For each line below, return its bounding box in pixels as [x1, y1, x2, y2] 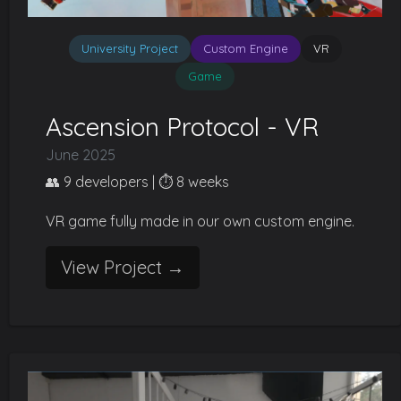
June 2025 [46, 146, 115, 164]
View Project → [61, 256, 184, 278]
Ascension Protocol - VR [46, 111, 319, 142]
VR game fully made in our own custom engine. [46, 212, 354, 230]
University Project [81, 41, 178, 55]
